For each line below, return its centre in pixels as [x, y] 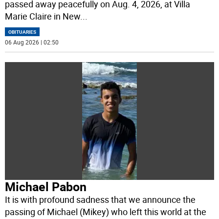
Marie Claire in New [43, 16]
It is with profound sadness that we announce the [100, 199]
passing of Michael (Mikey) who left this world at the [106, 211]
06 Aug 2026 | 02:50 [32, 42]
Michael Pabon [46, 186]
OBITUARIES [22, 32]
